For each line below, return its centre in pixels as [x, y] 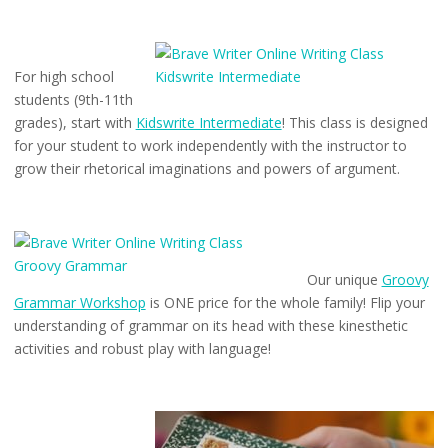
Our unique [344, 280]
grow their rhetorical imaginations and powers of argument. [206, 169]
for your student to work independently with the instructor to [210, 146]
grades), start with [74, 123]
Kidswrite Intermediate [208, 123]
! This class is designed [354, 123]
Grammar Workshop [79, 303]
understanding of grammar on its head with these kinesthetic [210, 326]
